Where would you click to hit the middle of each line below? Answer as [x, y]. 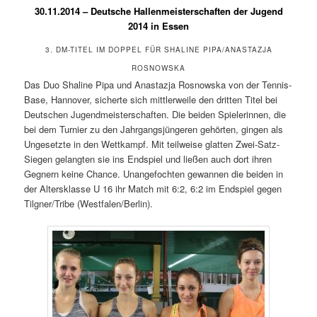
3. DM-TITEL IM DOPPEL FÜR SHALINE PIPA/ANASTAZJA [158, 50]
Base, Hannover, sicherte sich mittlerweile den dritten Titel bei [151, 100]
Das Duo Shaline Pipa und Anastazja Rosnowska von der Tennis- [158, 85]
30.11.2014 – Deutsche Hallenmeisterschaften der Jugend [158, 11]
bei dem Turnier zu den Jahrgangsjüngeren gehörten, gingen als [154, 129]
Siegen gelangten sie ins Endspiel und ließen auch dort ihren [148, 159]
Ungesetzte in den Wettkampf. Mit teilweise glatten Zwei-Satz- [152, 144]
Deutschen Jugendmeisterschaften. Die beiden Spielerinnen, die [155, 115]
